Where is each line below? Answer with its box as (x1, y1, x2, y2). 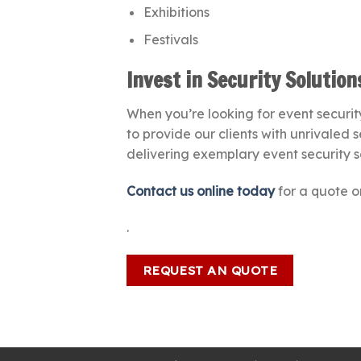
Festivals (143, 31, 198, 48)
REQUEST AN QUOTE (142, 262, 278, 279)
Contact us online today (127, 182, 275, 199)
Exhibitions (143, 3, 210, 20)
